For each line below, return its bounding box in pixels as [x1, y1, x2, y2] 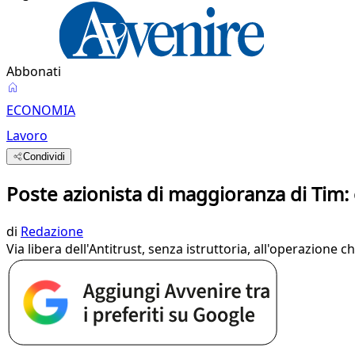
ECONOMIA [6, 101, 75, 119]
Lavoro [6, 127, 48, 144]
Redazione [21, 222, 83, 240]
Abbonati [6, 63, 61, 80]
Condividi [23, 151, 66, 162]
